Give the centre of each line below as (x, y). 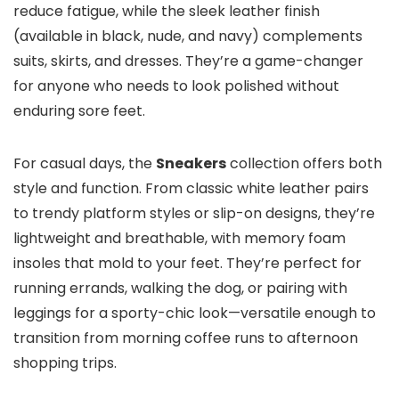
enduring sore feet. (79, 111)
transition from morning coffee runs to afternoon (186, 338)
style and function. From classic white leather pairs (191, 189)
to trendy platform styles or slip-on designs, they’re (194, 214)
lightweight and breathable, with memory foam (179, 239)
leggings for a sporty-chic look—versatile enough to (195, 313)
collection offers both (304, 164)
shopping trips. (65, 363)
